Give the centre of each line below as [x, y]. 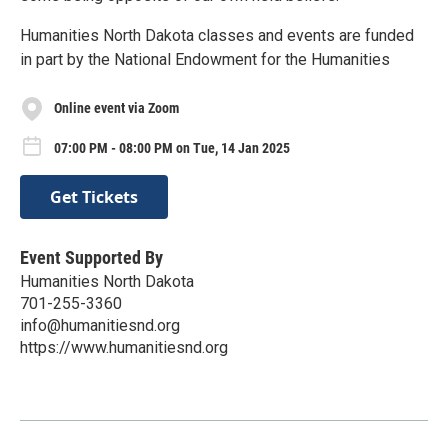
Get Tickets [94, 197]
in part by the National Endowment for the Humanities [205, 59]
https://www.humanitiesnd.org [124, 348]
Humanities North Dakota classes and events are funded [217, 35]
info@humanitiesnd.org [100, 326]
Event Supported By [91, 258]
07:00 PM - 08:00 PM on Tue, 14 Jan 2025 [172, 147]
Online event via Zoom [116, 108]
